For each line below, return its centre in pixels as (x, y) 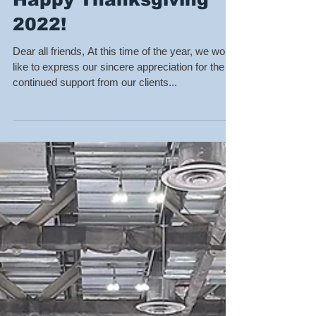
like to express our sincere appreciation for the (119, 98)
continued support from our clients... (95, 113)
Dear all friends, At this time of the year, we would (126, 82)
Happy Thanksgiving (111, 30)
